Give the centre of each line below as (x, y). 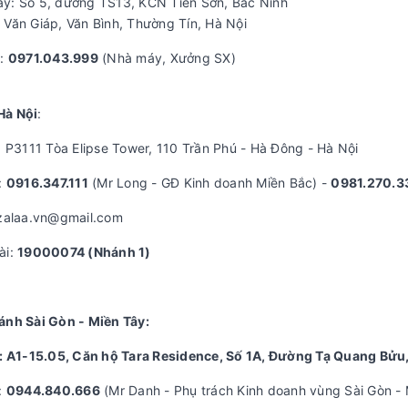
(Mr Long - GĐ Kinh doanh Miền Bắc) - (209, 183)
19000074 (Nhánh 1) (84, 252)
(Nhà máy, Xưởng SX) (167, 58)
